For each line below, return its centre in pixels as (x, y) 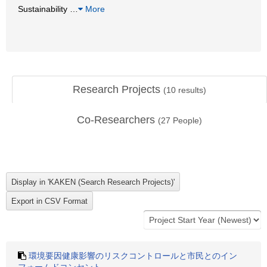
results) (191, 90)
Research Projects (118, 89)
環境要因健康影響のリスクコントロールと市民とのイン (133, 256)
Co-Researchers (117, 120)
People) (186, 120)
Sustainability (44, 9)
